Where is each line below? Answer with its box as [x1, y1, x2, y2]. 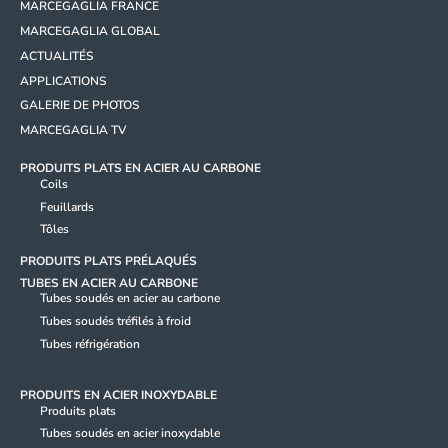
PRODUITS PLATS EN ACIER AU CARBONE [20, 160, 261, 177]
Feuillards [40, 198, 94, 215]
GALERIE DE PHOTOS [20, 97, 139, 114]
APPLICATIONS [20, 72, 106, 89]
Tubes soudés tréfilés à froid [40, 312, 191, 329]
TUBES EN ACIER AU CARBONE [20, 274, 198, 291]
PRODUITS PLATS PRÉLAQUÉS [20, 252, 197, 269]
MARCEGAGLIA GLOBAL [20, 22, 160, 39]
